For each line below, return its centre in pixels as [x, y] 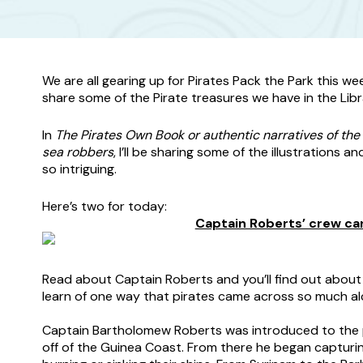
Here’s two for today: [105, 206]
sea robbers [78, 152]
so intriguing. [79, 169]
